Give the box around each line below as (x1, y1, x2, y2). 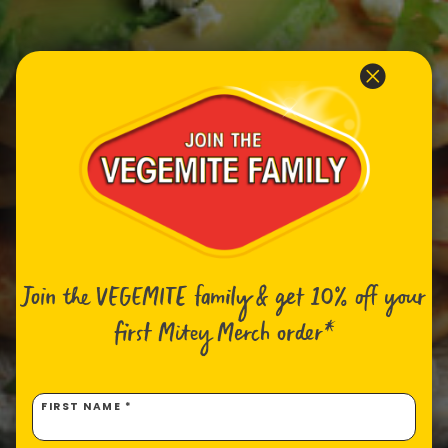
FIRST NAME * (41, 399, 133, 415)
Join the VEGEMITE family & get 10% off (22, 287, 377, 312)
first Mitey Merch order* (113, 323, 335, 348)
